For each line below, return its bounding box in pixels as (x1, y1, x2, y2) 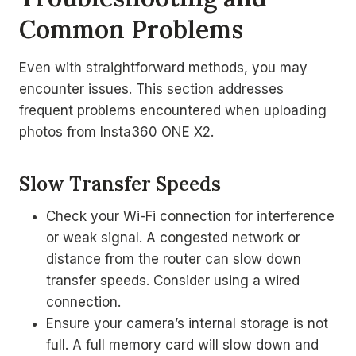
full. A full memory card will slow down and (46, 337, 319, 353)
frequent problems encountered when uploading (19, 103, 327, 118)
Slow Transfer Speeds (19, 172, 221, 196)
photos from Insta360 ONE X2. (19, 124, 214, 140)
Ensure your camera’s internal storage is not (46, 315, 328, 331)
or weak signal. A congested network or (46, 230, 300, 246)
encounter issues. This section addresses (19, 81, 284, 97)
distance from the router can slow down (46, 251, 301, 267)
